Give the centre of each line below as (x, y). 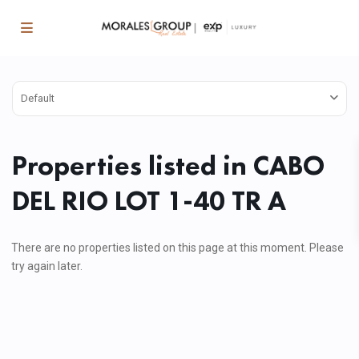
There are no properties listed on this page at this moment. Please (177, 248)
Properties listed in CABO (168, 165)
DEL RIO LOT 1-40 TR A (149, 201)
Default (38, 98)
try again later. (47, 266)
